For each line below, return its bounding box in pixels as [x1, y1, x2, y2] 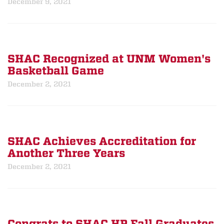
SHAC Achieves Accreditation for [7, 135, 196, 148]
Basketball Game [7, 64, 104, 77]
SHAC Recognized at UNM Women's [7, 52, 210, 65]
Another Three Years [7, 147, 125, 160]
